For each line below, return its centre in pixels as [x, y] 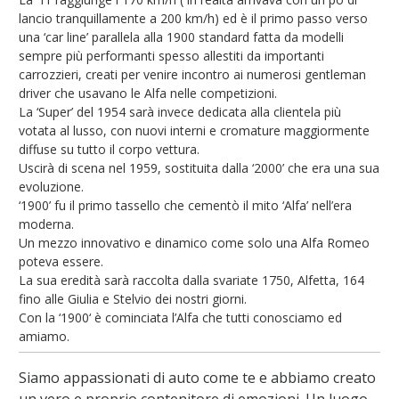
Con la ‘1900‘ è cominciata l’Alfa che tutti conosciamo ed [180, 318]
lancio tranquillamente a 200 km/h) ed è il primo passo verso [193, 19]
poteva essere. [61, 262]
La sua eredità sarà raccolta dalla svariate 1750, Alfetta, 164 [191, 281]
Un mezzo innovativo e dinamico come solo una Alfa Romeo [194, 243]
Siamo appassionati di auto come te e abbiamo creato [197, 378]
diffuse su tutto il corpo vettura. [109, 150]
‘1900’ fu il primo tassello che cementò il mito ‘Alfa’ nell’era [185, 206]
